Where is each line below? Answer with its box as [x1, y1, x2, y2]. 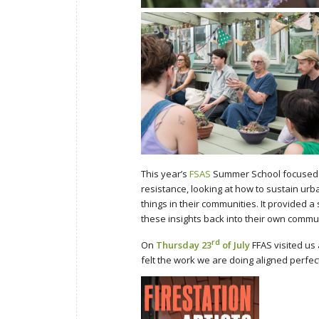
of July [220, 239, 250, 252]
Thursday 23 [156, 239, 211, 252]
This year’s [141, 167, 189, 181]
